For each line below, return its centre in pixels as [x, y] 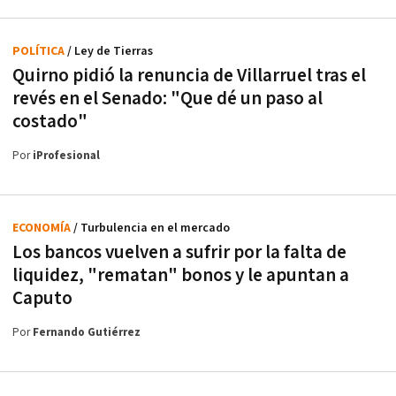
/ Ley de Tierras [110, 51]
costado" [50, 121]
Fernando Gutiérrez [87, 332]
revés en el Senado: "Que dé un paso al [168, 98]
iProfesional [66, 156]
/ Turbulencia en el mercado [152, 228]
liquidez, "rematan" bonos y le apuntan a [181, 275]
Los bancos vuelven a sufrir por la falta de [179, 252]
